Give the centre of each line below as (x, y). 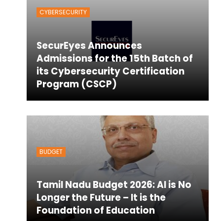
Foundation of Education (95, 211)
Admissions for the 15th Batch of (114, 58)
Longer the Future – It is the (101, 198)
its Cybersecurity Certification (110, 71)
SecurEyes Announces (89, 45)
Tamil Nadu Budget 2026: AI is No (114, 185)
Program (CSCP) (76, 84)
